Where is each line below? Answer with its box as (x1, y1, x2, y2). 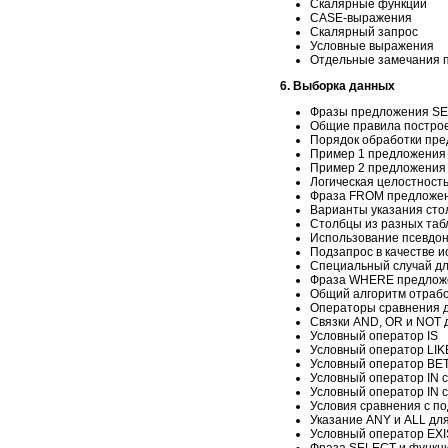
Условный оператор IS (310, 328, 438, 343)
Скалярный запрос (310, 24, 418, 39)
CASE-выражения (310, 10, 412, 25)
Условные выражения (310, 38, 434, 53)
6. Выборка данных (280, 78, 395, 93)
